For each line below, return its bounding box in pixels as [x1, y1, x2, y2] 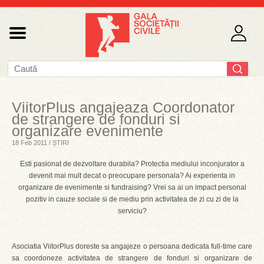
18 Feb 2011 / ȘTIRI [12, 139, 69, 146]
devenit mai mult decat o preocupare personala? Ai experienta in [29, 171, 235, 180]
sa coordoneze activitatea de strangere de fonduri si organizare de [12, 254, 252, 262]
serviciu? [117, 207, 147, 215]
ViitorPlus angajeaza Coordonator [12, 99, 235, 115]
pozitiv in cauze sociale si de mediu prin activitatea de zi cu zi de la [25, 195, 239, 203]
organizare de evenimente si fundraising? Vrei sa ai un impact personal [18, 183, 246, 192]
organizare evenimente [12, 123, 163, 139]
